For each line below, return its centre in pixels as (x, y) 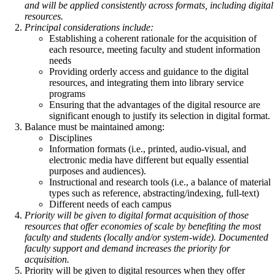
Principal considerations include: (89, 28)
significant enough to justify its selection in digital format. (160, 116)
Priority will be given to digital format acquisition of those (137, 215)
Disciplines (71, 138)
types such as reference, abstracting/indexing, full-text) (154, 193)
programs (67, 94)
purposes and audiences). (98, 171)
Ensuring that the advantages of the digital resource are (155, 105)
